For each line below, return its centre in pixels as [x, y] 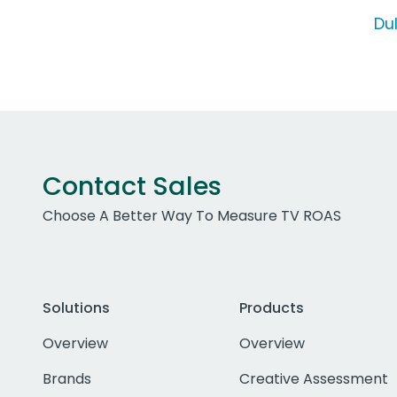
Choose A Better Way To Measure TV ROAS [192, 216]
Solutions [76, 308]
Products [271, 308]
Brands [67, 379]
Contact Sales [132, 187]
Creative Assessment [313, 379]
